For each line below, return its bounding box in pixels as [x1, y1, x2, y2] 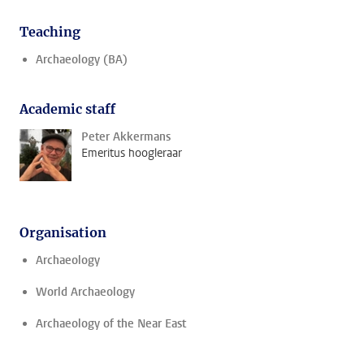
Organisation [19, 224, 106, 240]
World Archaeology [36, 284, 135, 300]
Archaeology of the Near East [36, 316, 186, 331]
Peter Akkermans [81, 129, 171, 145]
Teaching [19, 24, 80, 40]
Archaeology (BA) [36, 52, 128, 67]
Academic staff [19, 101, 115, 117]
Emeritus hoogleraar [81, 145, 182, 161]
